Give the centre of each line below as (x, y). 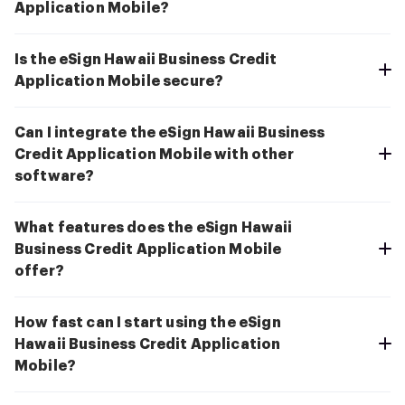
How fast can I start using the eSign (148, 323)
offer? (39, 272)
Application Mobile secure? (119, 82)
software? (55, 177)
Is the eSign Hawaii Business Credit (146, 60)
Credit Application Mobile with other (154, 155)
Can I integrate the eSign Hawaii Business (170, 133)
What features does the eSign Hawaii (154, 228)
